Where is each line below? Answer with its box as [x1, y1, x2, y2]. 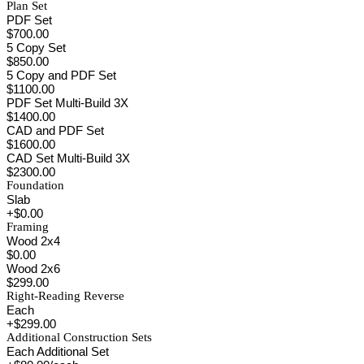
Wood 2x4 [6, 234, 60, 249]
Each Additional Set [6, 344, 109, 359]
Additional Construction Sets [6, 331, 152, 344]
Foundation [6, 179, 64, 193]
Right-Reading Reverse [6, 289, 124, 303]
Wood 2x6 [6, 262, 60, 276]
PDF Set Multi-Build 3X [6, 96, 128, 110]
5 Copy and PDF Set [6, 68, 116, 83]
